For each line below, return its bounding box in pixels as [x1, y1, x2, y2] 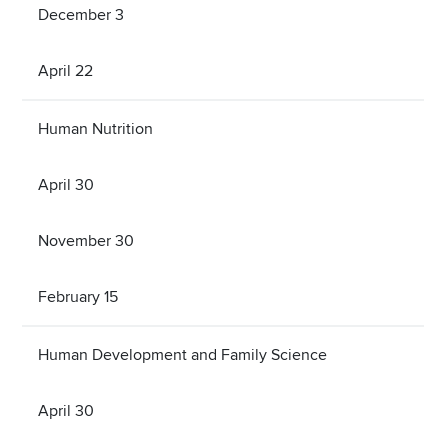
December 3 [38, 4, 124, 25]
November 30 [38, 230, 134, 251]
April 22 [38, 60, 93, 81]
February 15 [38, 286, 118, 307]
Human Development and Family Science [38, 344, 327, 365]
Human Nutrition [38, 118, 153, 139]
